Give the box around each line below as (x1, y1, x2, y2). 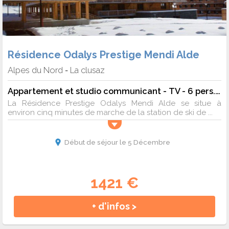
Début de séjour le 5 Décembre (64, 138, 170, 147)
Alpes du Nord (8, 65, 63, 76)
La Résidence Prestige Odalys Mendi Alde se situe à (8, 99, 221, 108)
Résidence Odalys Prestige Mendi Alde (8, 49, 199, 61)
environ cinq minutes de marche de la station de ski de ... (8, 108, 213, 118)
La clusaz (70, 65, 105, 76)
